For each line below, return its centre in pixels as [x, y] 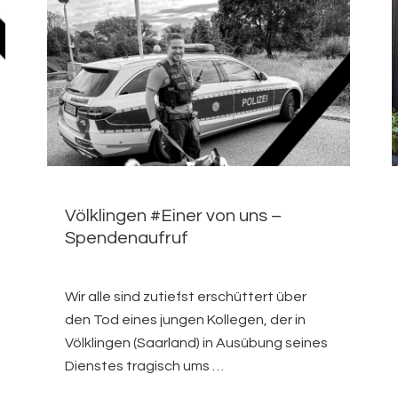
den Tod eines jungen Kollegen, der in [186, 320]
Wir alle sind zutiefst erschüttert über [186, 297]
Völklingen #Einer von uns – [174, 216]
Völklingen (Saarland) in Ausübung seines [197, 343]
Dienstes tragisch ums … [145, 366]
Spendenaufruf [127, 239]
